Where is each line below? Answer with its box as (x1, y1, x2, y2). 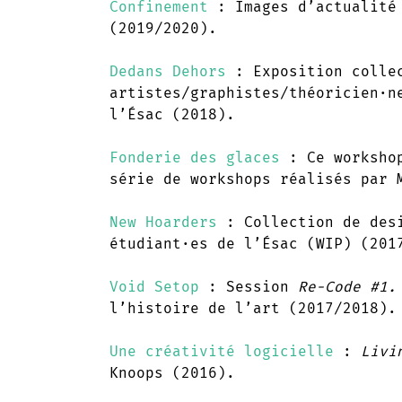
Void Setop (109, 277, 199, 295)
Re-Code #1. (298, 277, 397, 295)
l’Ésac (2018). (109, 105, 235, 123)
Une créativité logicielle (109, 342, 334, 360)
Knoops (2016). (109, 363, 235, 381)
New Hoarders (109, 213, 217, 231)
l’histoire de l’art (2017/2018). (109, 299, 397, 317)
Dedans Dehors (109, 62, 226, 80)
